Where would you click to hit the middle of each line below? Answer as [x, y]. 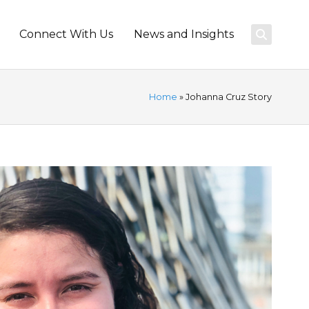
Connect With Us [67, 34]
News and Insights [184, 34]
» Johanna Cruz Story [225, 97]
